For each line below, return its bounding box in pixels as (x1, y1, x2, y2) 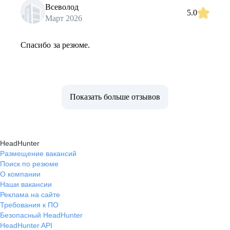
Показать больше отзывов (70, 92, 160, 101)
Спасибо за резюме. (21, 41, 90, 49)
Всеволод (45, 2, 79, 11)
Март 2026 (45, 13, 82, 23)
